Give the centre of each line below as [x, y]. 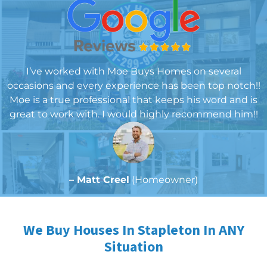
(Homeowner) [164, 179]
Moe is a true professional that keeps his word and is [133, 100]
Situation [133, 247]
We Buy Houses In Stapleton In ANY [133, 230]
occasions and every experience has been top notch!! [133, 85]
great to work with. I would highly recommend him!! [133, 114]
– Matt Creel [99, 179]
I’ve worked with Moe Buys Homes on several [133, 71]
